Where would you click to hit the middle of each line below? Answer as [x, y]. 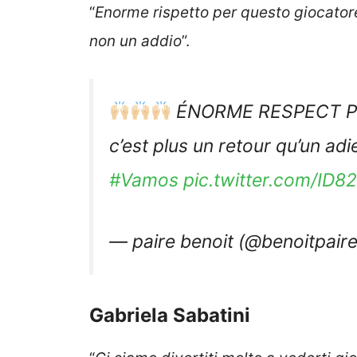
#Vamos [144, 180]
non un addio [135, 41]
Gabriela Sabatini [170, 315]
